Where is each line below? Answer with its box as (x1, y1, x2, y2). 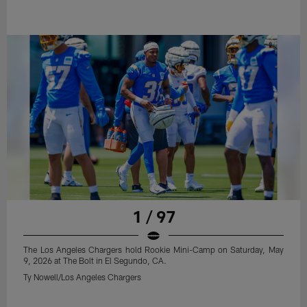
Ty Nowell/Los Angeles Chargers (23, 271, 142, 282)
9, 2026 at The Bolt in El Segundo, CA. (23, 255, 167, 265)
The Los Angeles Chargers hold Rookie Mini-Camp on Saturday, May (23, 244, 284, 254)
